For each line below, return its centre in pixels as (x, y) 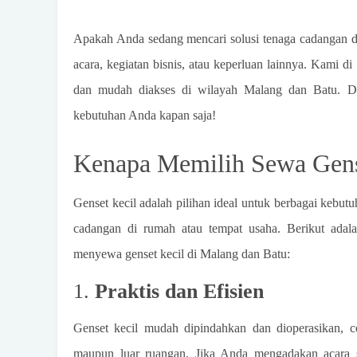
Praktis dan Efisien (179, 291)
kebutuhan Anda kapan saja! (145, 115)
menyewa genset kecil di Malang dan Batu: (182, 254)
